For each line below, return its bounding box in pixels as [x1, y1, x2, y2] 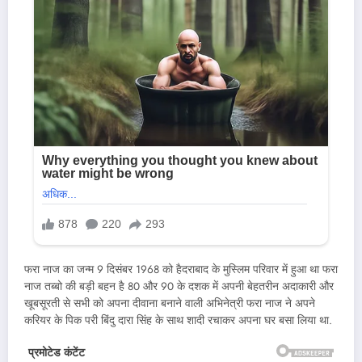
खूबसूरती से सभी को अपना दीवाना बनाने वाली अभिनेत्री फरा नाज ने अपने [24, 295, 315, 311]
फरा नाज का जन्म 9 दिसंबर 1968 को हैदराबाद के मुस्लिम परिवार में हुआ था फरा [24, 261, 338, 277]
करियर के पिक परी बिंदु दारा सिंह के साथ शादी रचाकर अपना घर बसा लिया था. [24, 312, 332, 328]
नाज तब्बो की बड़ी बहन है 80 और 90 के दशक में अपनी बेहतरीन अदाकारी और [24, 278, 334, 294]
